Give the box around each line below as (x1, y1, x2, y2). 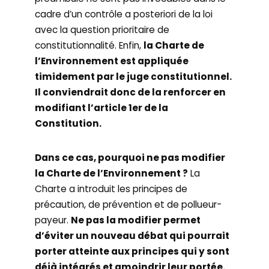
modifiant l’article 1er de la (35, 101, 169, 114)
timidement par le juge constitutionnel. (35, 70, 232, 83)
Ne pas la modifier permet (71, 214, 201, 226)
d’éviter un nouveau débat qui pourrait (35, 229, 230, 242)
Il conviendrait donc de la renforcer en (35, 86, 226, 98)
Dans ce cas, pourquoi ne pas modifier (35, 151, 226, 164)
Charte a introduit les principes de (35, 183, 188, 195)
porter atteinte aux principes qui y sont (35, 245, 230, 258)
